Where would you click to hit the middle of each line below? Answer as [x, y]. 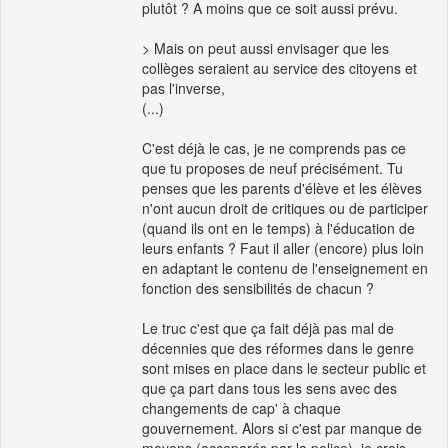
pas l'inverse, [183, 88]
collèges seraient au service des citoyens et [279, 68]
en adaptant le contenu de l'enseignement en [285, 268]
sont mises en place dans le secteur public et [284, 368]
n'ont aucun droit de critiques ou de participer [285, 208]
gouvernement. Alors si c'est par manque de [282, 428]
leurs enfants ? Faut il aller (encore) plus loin [283, 248]
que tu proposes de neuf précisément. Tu [272, 168]
